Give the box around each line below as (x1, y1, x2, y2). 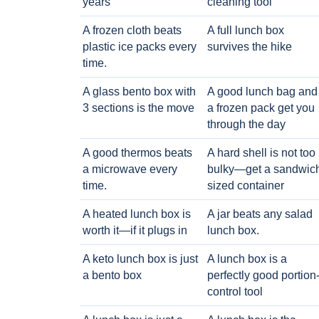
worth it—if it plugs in (83, 224, 187, 236)
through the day (206, 118, 286, 130)
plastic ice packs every (83, 41, 197, 53)
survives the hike (206, 41, 292, 53)
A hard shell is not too (206, 147, 315, 159)
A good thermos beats (83, 147, 192, 159)
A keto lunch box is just (83, 253, 198, 265)
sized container (206, 179, 284, 192)
